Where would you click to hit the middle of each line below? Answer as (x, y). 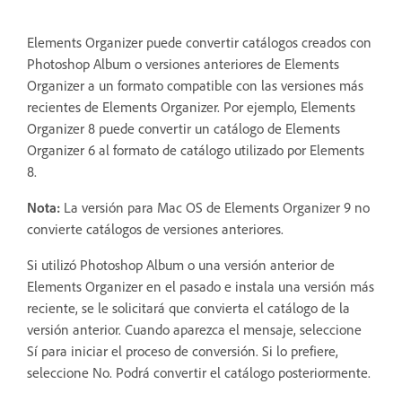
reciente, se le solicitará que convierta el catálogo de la (188, 307)
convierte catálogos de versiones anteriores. (155, 228)
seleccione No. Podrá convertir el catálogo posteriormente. (199, 372)
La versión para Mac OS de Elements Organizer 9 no (217, 207)
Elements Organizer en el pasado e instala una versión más (201, 286)
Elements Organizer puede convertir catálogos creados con (199, 42)
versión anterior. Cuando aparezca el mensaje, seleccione (194, 329)
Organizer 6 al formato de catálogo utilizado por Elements (196, 149)
